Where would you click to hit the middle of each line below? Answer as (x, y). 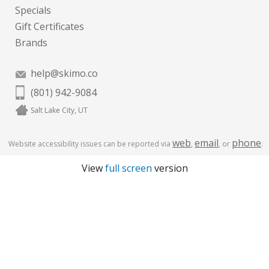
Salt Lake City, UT (59, 110)
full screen (128, 168)
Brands (31, 43)
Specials (33, 10)
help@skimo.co (64, 73)
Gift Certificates (50, 26)
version (170, 168)
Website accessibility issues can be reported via (90, 144)
